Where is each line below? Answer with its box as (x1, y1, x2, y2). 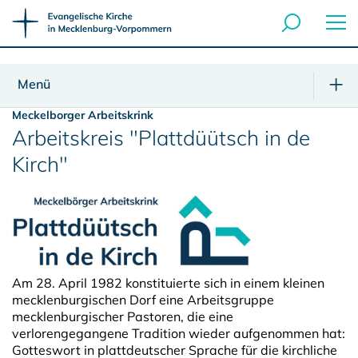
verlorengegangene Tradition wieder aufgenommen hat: (12, 324, 345, 341)
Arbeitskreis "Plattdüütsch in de (12, 125, 310, 151)
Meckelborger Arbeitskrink (12, 108, 153, 122)
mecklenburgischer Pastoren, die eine (12, 308, 233, 324)
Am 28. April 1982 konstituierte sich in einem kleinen (12, 274, 324, 291)
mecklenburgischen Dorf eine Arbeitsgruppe (12, 291, 274, 308)
